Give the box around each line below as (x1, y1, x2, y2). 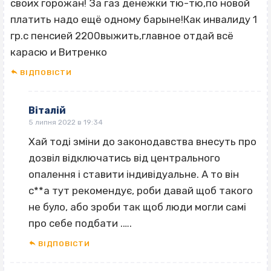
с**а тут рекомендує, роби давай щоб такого (28, 184, 253, 197)
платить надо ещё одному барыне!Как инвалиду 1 (10, 13, 257, 26)
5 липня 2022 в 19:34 (28, 118, 103, 127)
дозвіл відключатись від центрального (28, 152, 220, 165)
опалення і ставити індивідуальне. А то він (28, 168, 239, 181)
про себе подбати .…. (28, 217, 132, 230)
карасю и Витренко (10, 46, 107, 59)
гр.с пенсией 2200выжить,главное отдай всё (10, 30, 233, 42)
